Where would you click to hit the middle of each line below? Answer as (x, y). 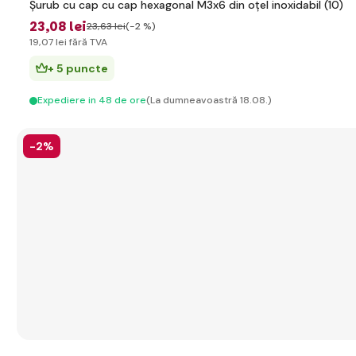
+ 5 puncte (78, 68)
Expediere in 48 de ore (92, 100)
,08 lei (66, 27)
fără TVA (87, 42)
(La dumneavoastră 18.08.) (209, 100)
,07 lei (53, 42)
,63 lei (112, 26)
